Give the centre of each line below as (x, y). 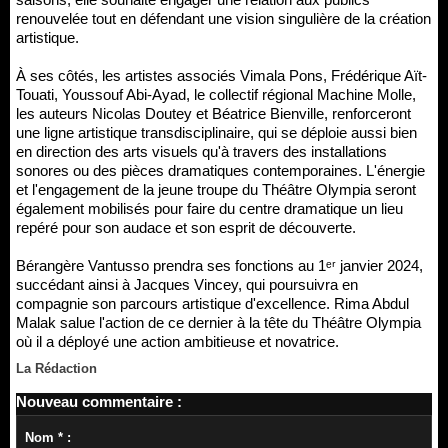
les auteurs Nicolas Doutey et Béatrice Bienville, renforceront (213, 113)
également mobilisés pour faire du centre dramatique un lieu (209, 208)
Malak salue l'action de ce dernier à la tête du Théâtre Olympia (218, 322)
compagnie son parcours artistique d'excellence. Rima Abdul (212, 303)
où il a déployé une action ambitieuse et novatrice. (177, 341)
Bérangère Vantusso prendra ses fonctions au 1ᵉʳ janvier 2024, (219, 265)
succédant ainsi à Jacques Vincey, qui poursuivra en (187, 284)
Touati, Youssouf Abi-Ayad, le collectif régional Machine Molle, (216, 94)
